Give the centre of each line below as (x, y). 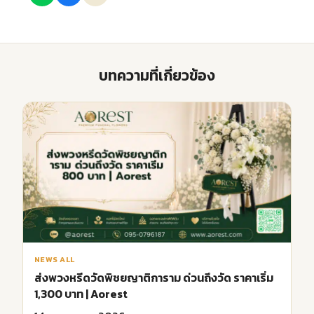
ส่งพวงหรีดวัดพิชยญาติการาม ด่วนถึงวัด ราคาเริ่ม (154, 277)
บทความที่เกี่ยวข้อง (157, 75)
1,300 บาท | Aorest (81, 293)
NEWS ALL (55, 259)
